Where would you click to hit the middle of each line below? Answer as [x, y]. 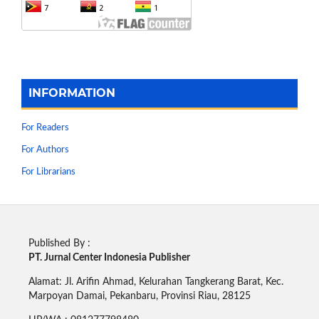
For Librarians [48, 172]
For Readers [45, 127]
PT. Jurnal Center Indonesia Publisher [109, 257]
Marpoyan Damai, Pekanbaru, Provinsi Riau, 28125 [139, 296]
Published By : [59, 243]
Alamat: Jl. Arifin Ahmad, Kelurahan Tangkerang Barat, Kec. [156, 282]
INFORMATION [72, 93]
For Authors [45, 150]
